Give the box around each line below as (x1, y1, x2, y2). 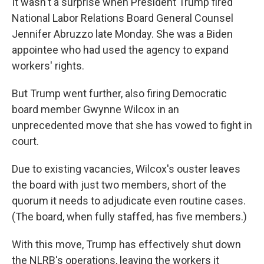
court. (12, 135, 39, 147)
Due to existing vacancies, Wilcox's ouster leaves (12, 163, 240, 175)
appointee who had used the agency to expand (12, 44, 229, 56)
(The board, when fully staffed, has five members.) (12, 210, 247, 223)
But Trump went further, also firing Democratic (12, 87, 227, 100)
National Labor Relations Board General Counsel (12, 12, 233, 24)
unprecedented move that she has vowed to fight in (12, 119, 252, 131)
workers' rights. (12, 60, 84, 72)
